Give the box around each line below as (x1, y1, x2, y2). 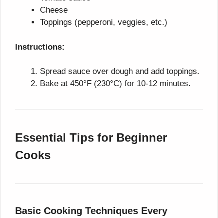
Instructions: (15, 42, 65, 52)
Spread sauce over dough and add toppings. (40, 67, 200, 76)
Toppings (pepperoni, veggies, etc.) (40, 18, 167, 27)
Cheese (40, 5, 68, 15)
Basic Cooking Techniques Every (15, 205, 167, 217)
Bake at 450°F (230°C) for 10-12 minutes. (40, 79, 191, 89)
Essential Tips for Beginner (15, 131, 167, 145)
